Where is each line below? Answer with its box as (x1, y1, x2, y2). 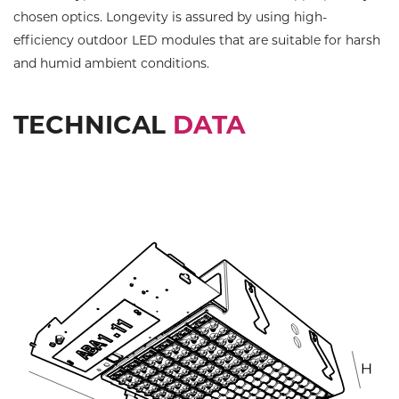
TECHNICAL (13, 109, 173, 140)
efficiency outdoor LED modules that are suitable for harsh (13, 31, 380, 48)
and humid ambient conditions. (13, 54, 213, 71)
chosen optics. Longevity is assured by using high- (13, 8, 327, 25)
